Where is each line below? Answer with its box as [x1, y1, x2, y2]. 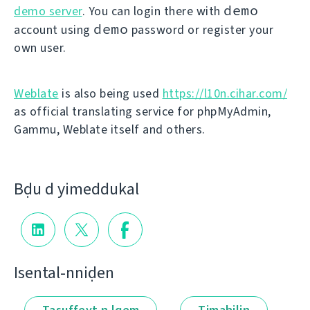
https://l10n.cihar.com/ [162, 85, 287, 102]
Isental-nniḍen [14, 261, 114, 284]
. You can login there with [82, 3, 224, 19]
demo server [14, 3, 82, 19]
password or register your [128, 21, 273, 38]
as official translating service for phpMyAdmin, [14, 103, 271, 120]
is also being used [58, 85, 163, 102]
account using [14, 21, 93, 38]
